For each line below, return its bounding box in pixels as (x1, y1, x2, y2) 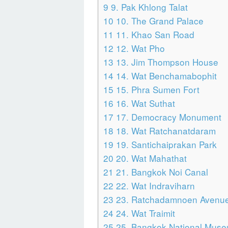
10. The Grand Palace (113, 14, 204, 27)
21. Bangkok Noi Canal (113, 165, 208, 179)
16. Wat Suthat (113, 97, 175, 110)
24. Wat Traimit (113, 207, 175, 220)
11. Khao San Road (113, 28, 194, 41)
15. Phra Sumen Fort (113, 83, 199, 96)
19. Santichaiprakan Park (113, 138, 217, 151)
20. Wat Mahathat (113, 152, 187, 165)
